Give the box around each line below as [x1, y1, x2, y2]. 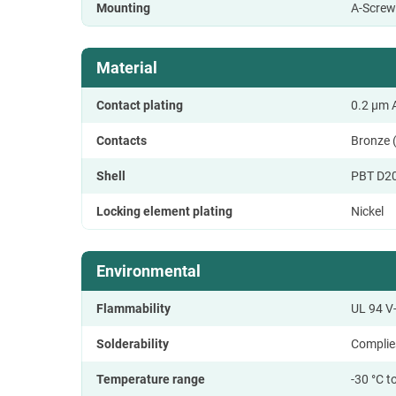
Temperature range [96, 371, 205, 386]
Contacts [96, 133, 147, 148]
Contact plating [96, 97, 183, 112]
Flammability [96, 301, 171, 316]
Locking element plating [96, 203, 232, 218]
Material [96, 57, 157, 77]
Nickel [351, 203, 384, 218]
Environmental [96, 261, 201, 280]
